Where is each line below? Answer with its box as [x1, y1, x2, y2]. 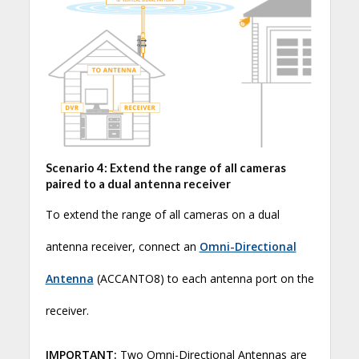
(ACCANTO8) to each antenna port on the [93, 270, 314, 286]
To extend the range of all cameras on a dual [45, 206, 280, 222]
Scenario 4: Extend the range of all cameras [45, 161, 286, 175]
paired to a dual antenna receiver [45, 177, 231, 192]
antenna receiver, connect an [45, 238, 200, 254]
